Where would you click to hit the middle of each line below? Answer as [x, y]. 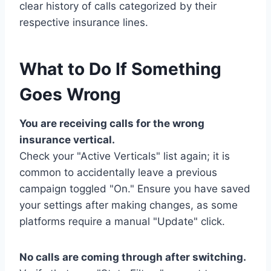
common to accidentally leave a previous [118, 172]
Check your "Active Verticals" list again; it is [125, 156]
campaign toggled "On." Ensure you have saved [135, 188]
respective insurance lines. [84, 22]
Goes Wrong [70, 94]
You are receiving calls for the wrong [112, 123]
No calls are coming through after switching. [133, 257]
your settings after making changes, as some [129, 205]
